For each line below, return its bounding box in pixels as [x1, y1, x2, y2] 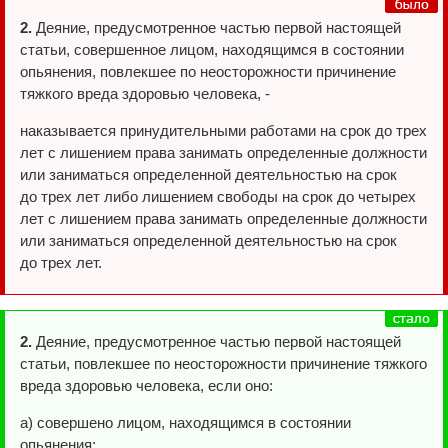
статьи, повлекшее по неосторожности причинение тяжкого [20, 355, 427, 372]
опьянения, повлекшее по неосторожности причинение [20, 63, 396, 80]
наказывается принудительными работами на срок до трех [20, 122, 427, 139]
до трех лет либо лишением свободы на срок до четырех [20, 188, 416, 205]
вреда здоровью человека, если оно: [20, 377, 273, 394]
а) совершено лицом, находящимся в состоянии [20, 414, 351, 431]
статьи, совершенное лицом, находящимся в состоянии [20, 41, 404, 58]
